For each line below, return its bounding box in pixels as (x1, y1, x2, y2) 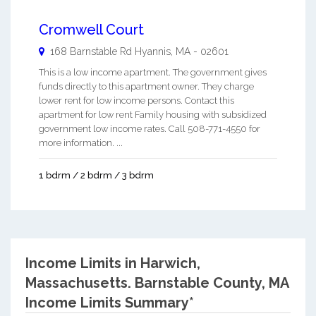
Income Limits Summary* (25, 293, 194, 311)
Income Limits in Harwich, (25, 254, 200, 272)
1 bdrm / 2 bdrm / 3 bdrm (39, 169, 154, 181)
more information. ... (39, 137, 123, 148)
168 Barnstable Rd (50, 45, 135, 57)
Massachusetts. (25, 274, 131, 291)
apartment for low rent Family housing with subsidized (39, 109, 267, 120)
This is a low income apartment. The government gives (39, 66, 267, 78)
